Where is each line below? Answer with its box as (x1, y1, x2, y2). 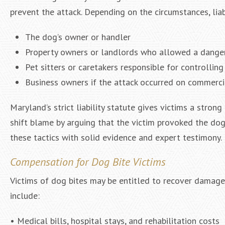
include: (10, 190, 40, 201)
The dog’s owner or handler (25, 31, 131, 43)
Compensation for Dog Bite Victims (10, 155, 166, 169)
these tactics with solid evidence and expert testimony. (10, 132, 222, 143)
